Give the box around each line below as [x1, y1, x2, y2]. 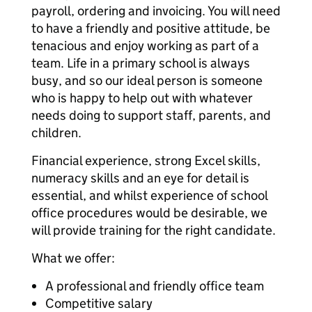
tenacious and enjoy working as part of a [31, 38, 259, 54]
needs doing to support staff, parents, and [31, 107, 271, 123]
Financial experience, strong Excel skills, [31, 153, 260, 169]
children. [31, 125, 81, 141]
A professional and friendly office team [45, 278, 264, 294]
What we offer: [31, 250, 115, 266]
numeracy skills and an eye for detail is [31, 170, 249, 186]
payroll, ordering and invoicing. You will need [31, 3, 281, 19]
